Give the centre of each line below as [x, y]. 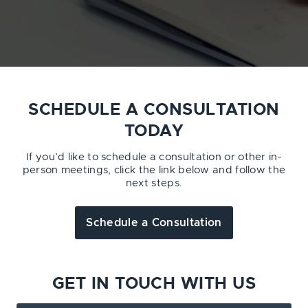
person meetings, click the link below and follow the [154, 170]
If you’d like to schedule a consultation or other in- [154, 157]
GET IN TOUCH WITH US [154, 284]
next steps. [154, 183]
